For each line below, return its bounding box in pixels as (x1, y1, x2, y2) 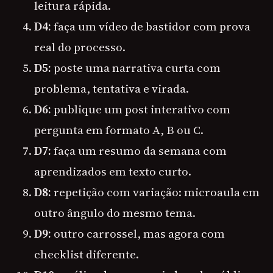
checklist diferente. (34, 246, 139, 263)
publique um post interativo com (51, 101, 230, 118)
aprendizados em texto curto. (34, 163, 191, 180)
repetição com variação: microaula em (51, 184, 260, 200)
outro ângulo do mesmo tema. (34, 205, 196, 221)
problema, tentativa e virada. (34, 80, 189, 97)
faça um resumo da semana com (51, 143, 227, 159)
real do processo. (34, 39, 126, 55)
